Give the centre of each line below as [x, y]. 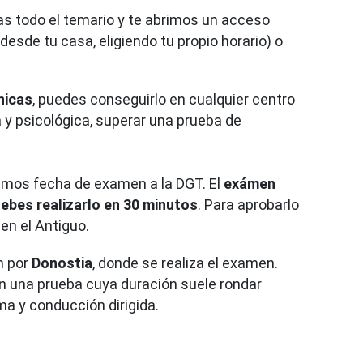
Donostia [62, 263]
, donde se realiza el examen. [185, 263]
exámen [250, 183]
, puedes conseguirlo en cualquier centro [164, 99]
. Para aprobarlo [248, 204]
